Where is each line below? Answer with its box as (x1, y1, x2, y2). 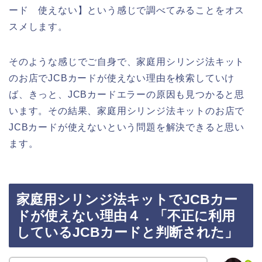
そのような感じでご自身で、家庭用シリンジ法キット (9, 56, 245, 67)
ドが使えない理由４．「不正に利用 (16, 208, 235, 224)
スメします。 (9, 21, 68, 32)
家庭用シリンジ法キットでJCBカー (16, 192, 237, 208)
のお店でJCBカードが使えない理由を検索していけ (9, 73, 235, 83)
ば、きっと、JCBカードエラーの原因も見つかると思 (9, 89, 244, 99)
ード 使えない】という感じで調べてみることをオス (9, 5, 245, 15)
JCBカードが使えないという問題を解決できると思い (9, 122, 244, 132)
